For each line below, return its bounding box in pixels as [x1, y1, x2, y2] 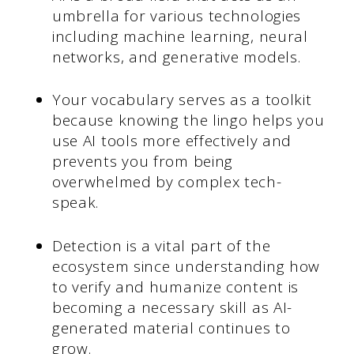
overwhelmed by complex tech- [51, 171, 282, 193]
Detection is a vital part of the [51, 235, 271, 256]
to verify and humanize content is [51, 276, 299, 297]
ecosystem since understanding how [51, 255, 321, 277]
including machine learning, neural [51, 25, 308, 47]
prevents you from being [51, 151, 234, 172]
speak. [51, 192, 100, 213]
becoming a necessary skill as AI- [51, 296, 293, 318]
